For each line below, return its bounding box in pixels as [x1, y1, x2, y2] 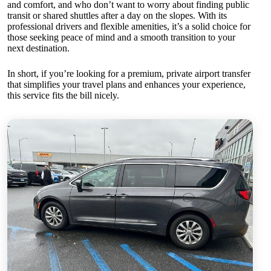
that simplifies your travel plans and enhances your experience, [7, 79, 246, 90]
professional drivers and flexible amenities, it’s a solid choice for [7, 21, 250, 32]
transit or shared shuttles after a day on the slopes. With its [7, 10, 227, 21]
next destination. [7, 43, 70, 54]
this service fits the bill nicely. [7, 90, 119, 101]
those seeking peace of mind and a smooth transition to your [7, 32, 235, 43]
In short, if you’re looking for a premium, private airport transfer [7, 68, 250, 79]
